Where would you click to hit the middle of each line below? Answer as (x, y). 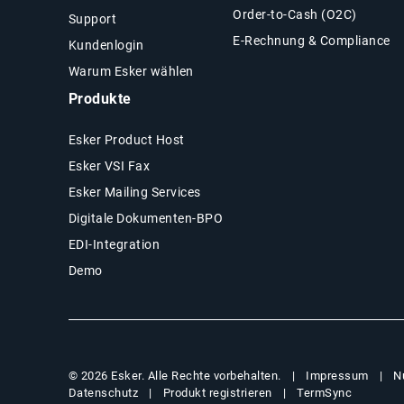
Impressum (337, 375)
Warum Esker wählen (131, 71)
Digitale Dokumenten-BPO (146, 218)
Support (92, 18)
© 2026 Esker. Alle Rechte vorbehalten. (174, 376)
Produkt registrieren (217, 392)
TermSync (325, 392)
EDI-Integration (114, 244)
